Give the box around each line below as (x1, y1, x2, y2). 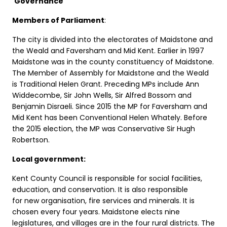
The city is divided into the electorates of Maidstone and (12, 34, 213, 45)
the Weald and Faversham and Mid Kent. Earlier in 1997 (12, 45, 204, 56)
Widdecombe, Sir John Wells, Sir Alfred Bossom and (12, 90, 192, 100)
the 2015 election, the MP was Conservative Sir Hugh (12, 123, 195, 134)
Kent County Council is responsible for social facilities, (12, 173, 202, 183)
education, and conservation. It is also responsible (12, 184, 188, 195)
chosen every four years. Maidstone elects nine (12, 206, 180, 217)
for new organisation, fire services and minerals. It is (12, 195, 195, 206)
